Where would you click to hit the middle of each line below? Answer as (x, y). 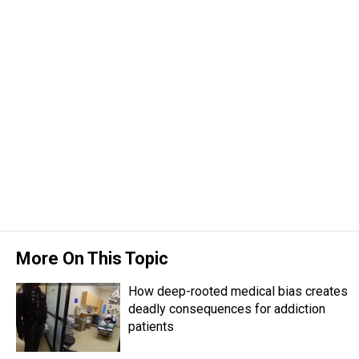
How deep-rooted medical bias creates (238, 291)
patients (151, 327)
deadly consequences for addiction (227, 309)
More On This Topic (92, 258)
